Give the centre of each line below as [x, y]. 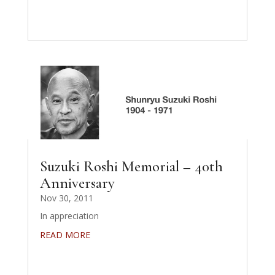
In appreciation [69, 215]
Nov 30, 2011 [66, 198]
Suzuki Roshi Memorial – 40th [131, 166]
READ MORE [65, 234]
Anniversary [77, 183]
